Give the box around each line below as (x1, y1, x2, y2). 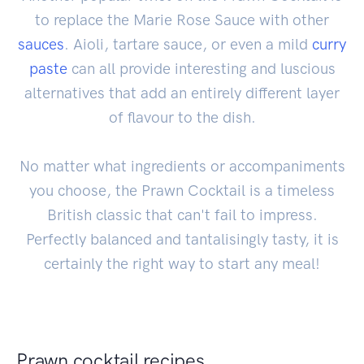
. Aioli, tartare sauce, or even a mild (64, 34, 312, 54)
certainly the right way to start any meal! (44, 253, 320, 273)
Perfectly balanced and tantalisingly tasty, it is (25, 229, 339, 249)
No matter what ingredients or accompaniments (19, 156, 345, 175)
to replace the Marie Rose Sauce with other (35, 10, 329, 29)
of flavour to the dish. (108, 107, 256, 127)
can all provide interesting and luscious (67, 58, 336, 78)
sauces (18, 34, 64, 54)
